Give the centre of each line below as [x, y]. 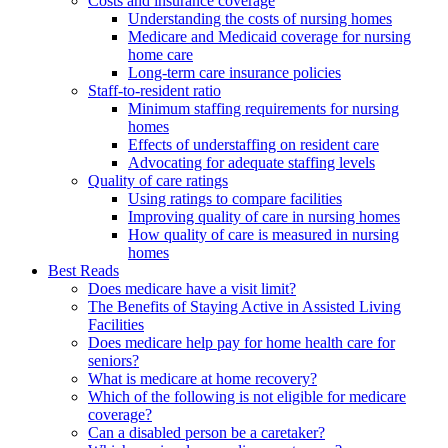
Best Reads [83, 271]
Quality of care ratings [158, 181]
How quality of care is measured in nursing [263, 235]
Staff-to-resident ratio [154, 91]
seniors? [113, 361]
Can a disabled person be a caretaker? [206, 433]
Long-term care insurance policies [234, 73]
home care [160, 55]
